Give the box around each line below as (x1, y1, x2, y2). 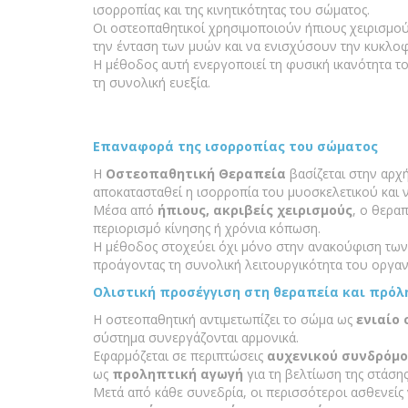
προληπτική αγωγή (112, 365, 243, 383)
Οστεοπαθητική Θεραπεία (106, 165, 286, 183)
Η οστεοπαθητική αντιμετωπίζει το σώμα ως (93, 311, 356, 329)
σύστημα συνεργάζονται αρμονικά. (93, 329, 299, 347)
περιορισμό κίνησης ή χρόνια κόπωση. (93, 219, 321, 238)
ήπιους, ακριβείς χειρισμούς (158, 201, 352, 219)
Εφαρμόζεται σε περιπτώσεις (93, 347, 267, 365)
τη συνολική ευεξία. (93, 74, 210, 92)
